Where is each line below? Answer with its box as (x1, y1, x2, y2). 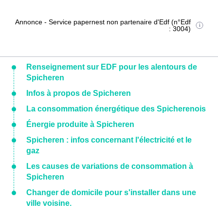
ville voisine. (26, 199, 72, 207)
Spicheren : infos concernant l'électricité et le (26, 136, 192, 144)
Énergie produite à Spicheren (26, 120, 134, 128)
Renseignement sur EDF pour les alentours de (26, 63, 197, 71)
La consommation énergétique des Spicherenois (26, 105, 206, 113)
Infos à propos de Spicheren (26, 89, 131, 97)
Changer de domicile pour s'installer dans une (26, 188, 196, 197)
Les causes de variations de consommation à (26, 162, 193, 170)
